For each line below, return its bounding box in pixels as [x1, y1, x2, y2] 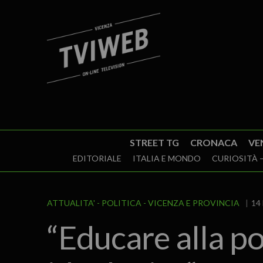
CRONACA [190, 137, 237, 148]
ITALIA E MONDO [132, 153, 201, 163]
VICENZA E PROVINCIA [147, 198, 240, 208]
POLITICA [101, 198, 141, 208]
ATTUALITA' [46, 198, 95, 208]
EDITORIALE [72, 153, 122, 163]
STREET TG [129, 137, 179, 148]
